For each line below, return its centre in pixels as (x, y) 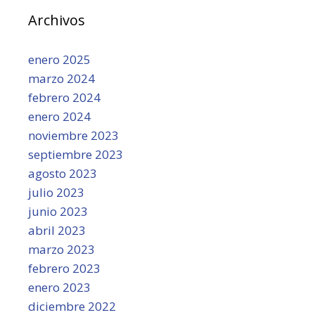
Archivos (57, 20)
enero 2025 (59, 59)
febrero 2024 (64, 97)
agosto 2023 (63, 173)
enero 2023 (59, 287)
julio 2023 (56, 192)
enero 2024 (59, 116)
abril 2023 (57, 230)
